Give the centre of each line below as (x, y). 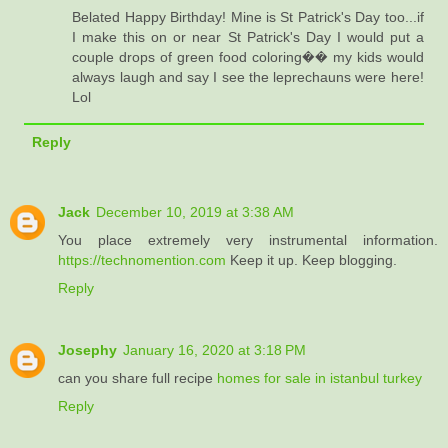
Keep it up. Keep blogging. (313, 260)
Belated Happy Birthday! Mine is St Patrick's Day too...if (248, 17)
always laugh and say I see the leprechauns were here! (248, 77)
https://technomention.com (144, 260)
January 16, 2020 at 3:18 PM (214, 350)
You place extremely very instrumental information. (248, 240)
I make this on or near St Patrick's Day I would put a (248, 37)
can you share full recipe (137, 378)
